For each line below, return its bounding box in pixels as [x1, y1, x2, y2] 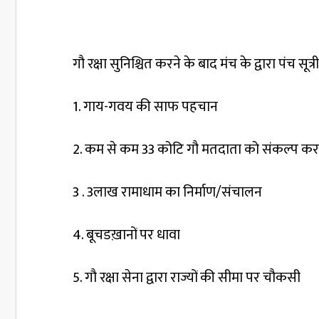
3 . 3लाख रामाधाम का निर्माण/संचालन [73, 179, 262, 204]
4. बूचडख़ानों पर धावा [73, 222, 180, 247]
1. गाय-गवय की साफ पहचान [73, 94, 218, 119]
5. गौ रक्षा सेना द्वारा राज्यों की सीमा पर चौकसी [73, 265, 300, 290]
